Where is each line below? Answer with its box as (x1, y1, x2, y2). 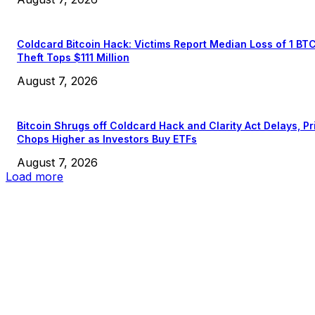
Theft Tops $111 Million (17, 51, 129, 63)
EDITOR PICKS (6, 257, 94, 272)
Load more (6, 169, 63, 184)
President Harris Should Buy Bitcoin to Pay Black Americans (17, 297, 314, 310)
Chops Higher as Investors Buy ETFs (17, 132, 197, 145)
